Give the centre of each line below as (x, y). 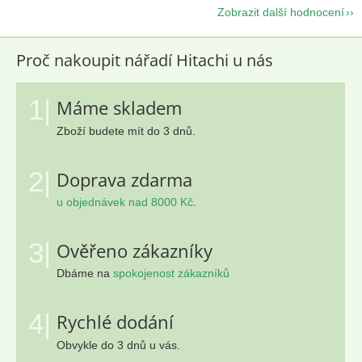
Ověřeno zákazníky (135, 250)
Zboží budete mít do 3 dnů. (126, 131)
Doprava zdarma (124, 179)
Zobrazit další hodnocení (281, 13)
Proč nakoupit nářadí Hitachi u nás (145, 60)
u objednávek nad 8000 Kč (125, 202)
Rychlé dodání (115, 322)
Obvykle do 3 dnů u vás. (118, 345)
